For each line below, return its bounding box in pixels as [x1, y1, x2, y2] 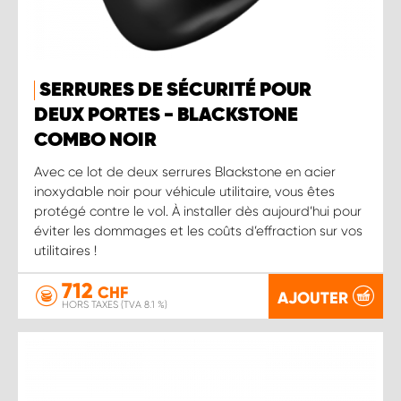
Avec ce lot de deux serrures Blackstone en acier [34, 163, 336, 180]
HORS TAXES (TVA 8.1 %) [62, 299, 167, 311]
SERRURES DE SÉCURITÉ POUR [39, 80, 311, 100]
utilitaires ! [34, 242, 97, 259]
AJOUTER [277, 287, 348, 308]
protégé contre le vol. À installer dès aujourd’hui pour [34, 202, 362, 219]
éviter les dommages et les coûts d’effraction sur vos [34, 222, 363, 239]
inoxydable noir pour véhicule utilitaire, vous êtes [34, 183, 335, 200]
